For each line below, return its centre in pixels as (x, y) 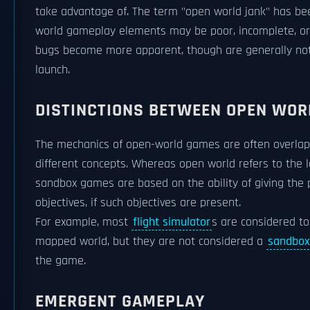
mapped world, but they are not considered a (151, 241)
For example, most (83, 222)
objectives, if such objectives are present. (138, 203)
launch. (53, 70)
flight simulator (172, 222)
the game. (61, 261)
